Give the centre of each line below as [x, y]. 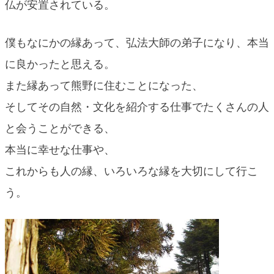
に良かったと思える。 [60, 64]
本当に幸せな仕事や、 [60, 149]
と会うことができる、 [60, 128]
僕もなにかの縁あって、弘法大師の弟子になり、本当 [137, 42]
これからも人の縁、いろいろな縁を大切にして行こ [131, 171]
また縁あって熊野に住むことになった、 [104, 85]
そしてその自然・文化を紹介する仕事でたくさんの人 [137, 106]
